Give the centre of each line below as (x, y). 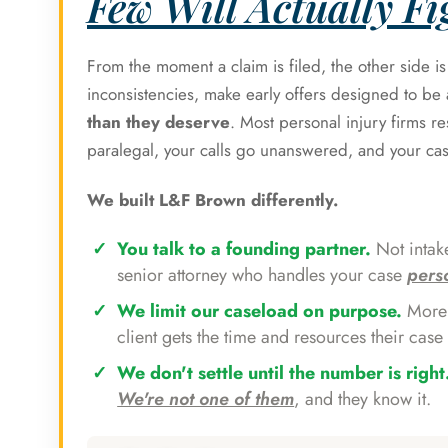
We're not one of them (206, 399)
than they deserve (158, 122)
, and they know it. (363, 399)
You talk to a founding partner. (244, 249)
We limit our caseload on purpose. (260, 311)
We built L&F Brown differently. (212, 200)
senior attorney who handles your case (262, 275)
